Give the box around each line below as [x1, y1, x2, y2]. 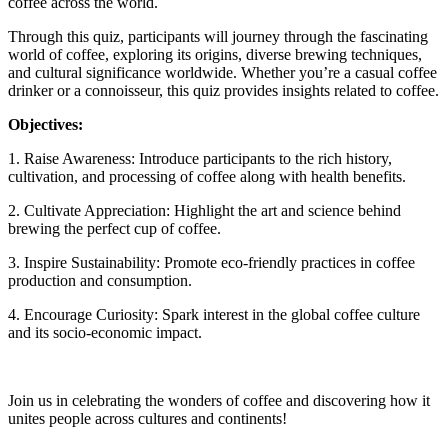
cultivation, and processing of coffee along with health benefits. [8, 168, 406, 186]
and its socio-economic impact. [8, 324, 202, 342]
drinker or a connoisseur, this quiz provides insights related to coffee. [8, 82, 439, 100]
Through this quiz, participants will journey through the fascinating [8, 28, 428, 46]
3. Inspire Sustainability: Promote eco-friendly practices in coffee [8, 254, 415, 272]
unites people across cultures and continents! [8, 410, 287, 428]
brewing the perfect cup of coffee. [8, 220, 221, 238]
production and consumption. [8, 272, 192, 290]
